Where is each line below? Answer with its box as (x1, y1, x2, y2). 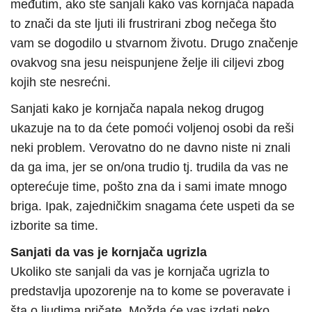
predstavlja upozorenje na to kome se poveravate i (10, 284, 290, 299)
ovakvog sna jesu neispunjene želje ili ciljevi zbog (10, 56, 284, 70)
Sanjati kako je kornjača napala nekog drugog (10, 102, 264, 116)
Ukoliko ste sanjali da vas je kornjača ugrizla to (10, 265, 270, 279)
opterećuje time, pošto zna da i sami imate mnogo (10, 180, 287, 194)
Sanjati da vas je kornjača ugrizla (10, 245, 207, 260)
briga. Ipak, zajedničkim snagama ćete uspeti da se (10, 199, 295, 214)
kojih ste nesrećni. (10, 75, 111, 90)
